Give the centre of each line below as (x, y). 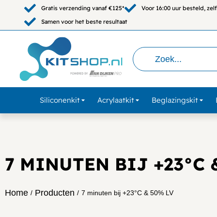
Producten (55, 193)
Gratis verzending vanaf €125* (83, 8)
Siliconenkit (60, 100)
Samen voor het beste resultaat (84, 22)
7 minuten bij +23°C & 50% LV (127, 193)
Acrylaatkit (116, 100)
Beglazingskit (175, 100)
